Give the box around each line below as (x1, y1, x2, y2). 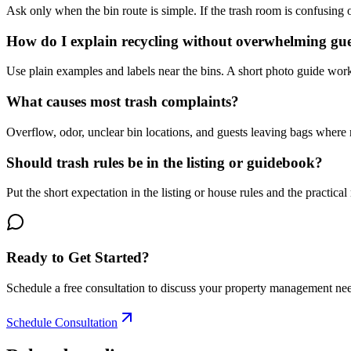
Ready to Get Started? (6, 249, 150, 266)
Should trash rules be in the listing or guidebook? (6, 154, 323, 171)
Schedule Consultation (6, 315, 118, 329)
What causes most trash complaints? (6, 93, 239, 110)
